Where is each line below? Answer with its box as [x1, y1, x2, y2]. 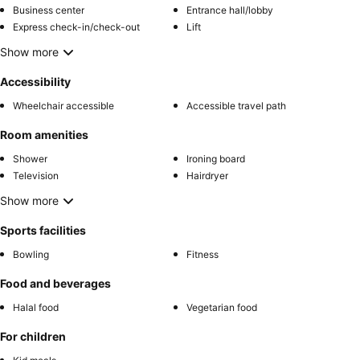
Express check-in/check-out [13, 20, 140, 33]
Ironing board [186, 152, 245, 165]
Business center [13, 3, 84, 16]
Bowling [13, 247, 49, 260]
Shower [13, 152, 47, 165]
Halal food [13, 301, 59, 313]
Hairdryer [186, 169, 228, 182]
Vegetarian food [186, 301, 257, 313]
